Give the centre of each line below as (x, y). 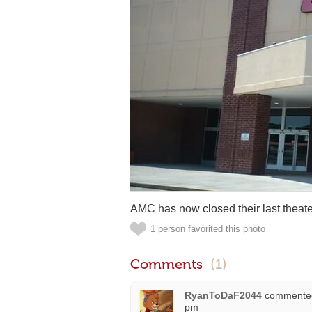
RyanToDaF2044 (223, 295)
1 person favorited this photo (208, 229)
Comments (168, 264)
